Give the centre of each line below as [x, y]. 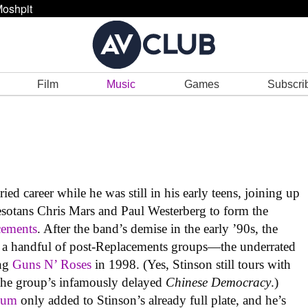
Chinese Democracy [219, 283]
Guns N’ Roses [52, 265]
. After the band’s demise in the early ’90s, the [158, 229]
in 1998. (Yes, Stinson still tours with [191, 265]
